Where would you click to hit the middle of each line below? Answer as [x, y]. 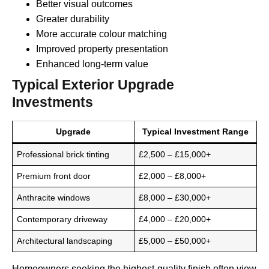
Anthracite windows [54, 198]
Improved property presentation [102, 49]
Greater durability [73, 19]
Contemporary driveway [62, 219]
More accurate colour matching [101, 34]
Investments [53, 102]
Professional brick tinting [63, 155]
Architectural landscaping [65, 241]
